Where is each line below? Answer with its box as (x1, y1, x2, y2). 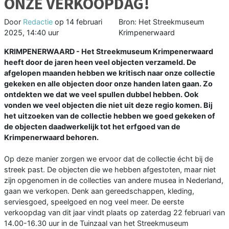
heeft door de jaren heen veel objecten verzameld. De (4, 58, 196, 67)
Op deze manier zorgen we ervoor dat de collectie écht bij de (4, 154, 213, 164)
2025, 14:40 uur (4, 28, 59, 37)
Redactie (23, 17, 53, 27)
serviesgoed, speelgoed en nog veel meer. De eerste (4, 197, 184, 207)
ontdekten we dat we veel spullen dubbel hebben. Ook (4, 90, 198, 99)
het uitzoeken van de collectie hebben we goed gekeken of (4, 111, 215, 121)
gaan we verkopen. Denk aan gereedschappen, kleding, (4, 187, 194, 196)
